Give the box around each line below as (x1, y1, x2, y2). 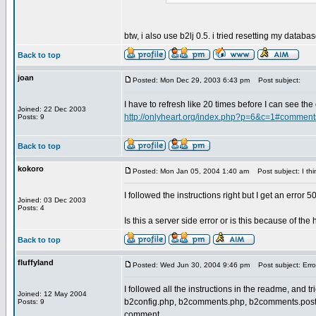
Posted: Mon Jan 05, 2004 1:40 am (133, 167, 249, 175)
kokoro (18, 164, 44, 173)
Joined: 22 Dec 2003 (18, 105, 86, 113)
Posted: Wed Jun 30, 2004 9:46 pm (133, 261, 250, 269)
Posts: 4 (18, 204, 44, 212)
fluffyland (18, 258, 54, 267)
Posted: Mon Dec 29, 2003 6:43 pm (133, 76, 250, 84)
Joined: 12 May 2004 (18, 290, 87, 298)
